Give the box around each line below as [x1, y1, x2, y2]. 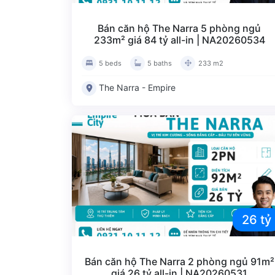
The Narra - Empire [99, 82, 176, 93]
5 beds [99, 58, 122, 68]
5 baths [147, 58, 172, 68]
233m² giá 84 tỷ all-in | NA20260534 [93, 33, 265, 46]
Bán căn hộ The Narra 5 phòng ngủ [98, 21, 261, 34]
